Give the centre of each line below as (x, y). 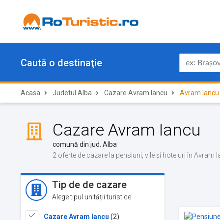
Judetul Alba (72, 93)
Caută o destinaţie (61, 63)
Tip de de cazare (89, 185)
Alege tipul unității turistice (92, 197)
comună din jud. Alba (85, 144)
